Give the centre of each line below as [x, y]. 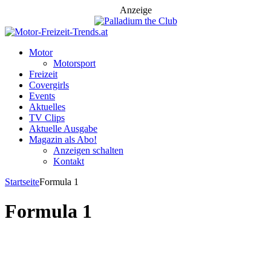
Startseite [22, 182]
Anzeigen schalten [88, 150]
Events [42, 96]
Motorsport [74, 63]
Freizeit [43, 74]
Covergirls [49, 85]
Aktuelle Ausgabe [63, 129]
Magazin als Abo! [63, 139]
